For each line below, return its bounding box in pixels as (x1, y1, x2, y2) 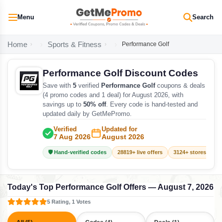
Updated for (102, 125, 137, 133)
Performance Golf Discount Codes (43, 68, 198, 78)
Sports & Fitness (48, 40, 102, 49)
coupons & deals (155, 82, 205, 89)
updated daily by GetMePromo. (43, 111, 132, 117)
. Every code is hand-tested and (106, 101, 198, 108)
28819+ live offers (117, 149, 163, 155)
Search (192, 13, 214, 21)
